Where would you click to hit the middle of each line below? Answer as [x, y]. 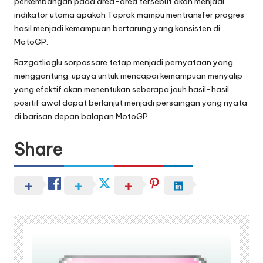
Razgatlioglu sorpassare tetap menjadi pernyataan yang [124, 62]
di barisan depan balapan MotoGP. [82, 116]
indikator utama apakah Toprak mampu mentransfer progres [129, 14]
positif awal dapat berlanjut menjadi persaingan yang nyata [131, 102]
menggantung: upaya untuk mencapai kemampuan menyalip [128, 75]
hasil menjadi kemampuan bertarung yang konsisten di [117, 28]
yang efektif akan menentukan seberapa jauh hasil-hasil [122, 89]
